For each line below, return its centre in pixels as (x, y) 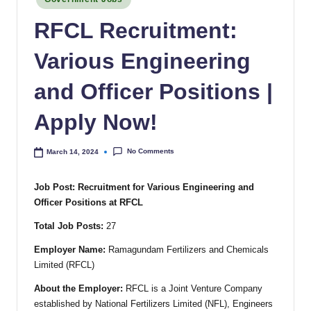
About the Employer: (78, 288)
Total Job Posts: (69, 226)
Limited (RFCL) (64, 264)
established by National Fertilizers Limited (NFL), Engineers (153, 303)
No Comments (150, 151)
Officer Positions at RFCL (89, 202)
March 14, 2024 (73, 151)
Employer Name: (70, 249)
